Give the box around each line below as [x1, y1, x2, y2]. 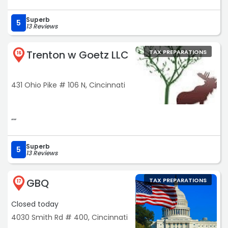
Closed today [11, 198, 59, 209]
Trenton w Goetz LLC [26, 47, 129, 62]
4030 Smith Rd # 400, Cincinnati [11, 212, 128, 222]
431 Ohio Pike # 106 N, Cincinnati [11, 79, 125, 90]
